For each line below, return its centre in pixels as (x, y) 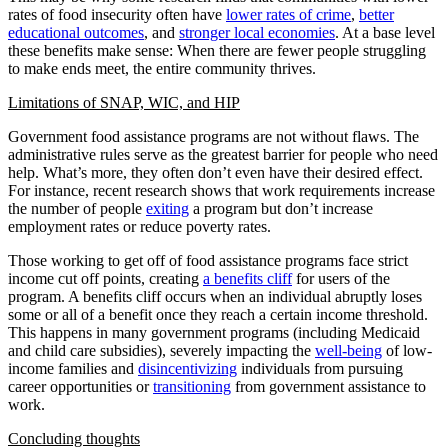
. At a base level (385, 32)
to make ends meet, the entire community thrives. (162, 68)
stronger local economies (257, 32)
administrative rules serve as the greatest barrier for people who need (223, 154)
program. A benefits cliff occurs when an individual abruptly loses (215, 296)
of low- (407, 350)
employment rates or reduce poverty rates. (139, 226)
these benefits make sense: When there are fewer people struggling (217, 50)
